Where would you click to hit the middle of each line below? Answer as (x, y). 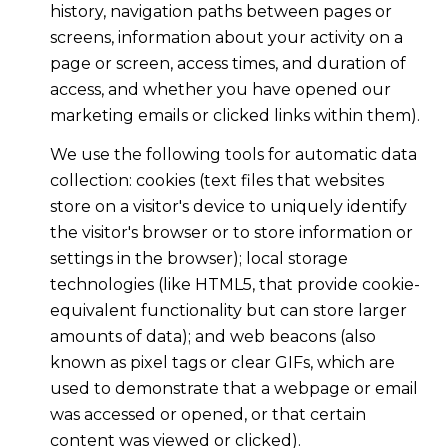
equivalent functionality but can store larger (228, 310)
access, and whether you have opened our (220, 90)
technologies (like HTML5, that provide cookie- (234, 284)
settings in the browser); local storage (198, 258)
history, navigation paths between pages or (220, 12)
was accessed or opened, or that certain (207, 414)
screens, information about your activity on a (226, 38)
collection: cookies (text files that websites (216, 180)
